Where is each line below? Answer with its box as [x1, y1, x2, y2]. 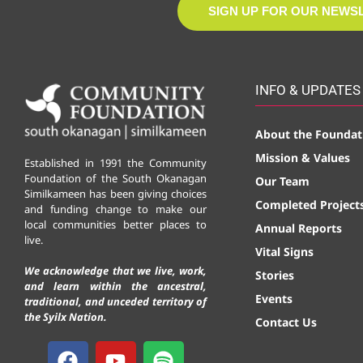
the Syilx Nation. [24, 309, 107, 324]
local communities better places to [24, 216, 207, 232]
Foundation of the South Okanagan [24, 170, 207, 186]
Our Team [255, 173, 310, 189]
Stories [255, 267, 294, 283]
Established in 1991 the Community [24, 155, 207, 170]
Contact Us [255, 314, 317, 330]
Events [255, 291, 293, 306]
